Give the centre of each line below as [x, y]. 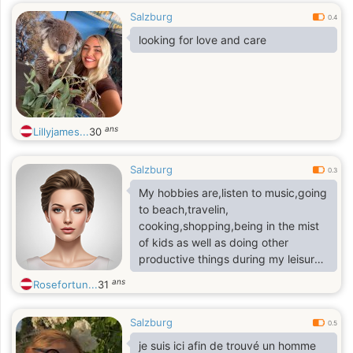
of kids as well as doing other [214, 242]
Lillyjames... [61, 132]
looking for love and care [203, 40]
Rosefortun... [65, 284]
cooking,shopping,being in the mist [229, 226]
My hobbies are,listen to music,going [233, 193]
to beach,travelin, [184, 209]
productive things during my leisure [230, 259]
